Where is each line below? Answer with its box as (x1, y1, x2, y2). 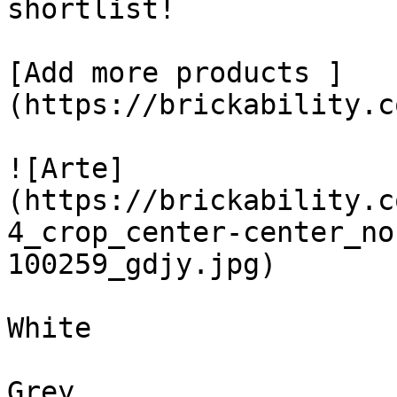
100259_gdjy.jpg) (7, 248, 276, 280)
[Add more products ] (7, 57, 344, 89)
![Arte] (7, 152, 125, 184)
